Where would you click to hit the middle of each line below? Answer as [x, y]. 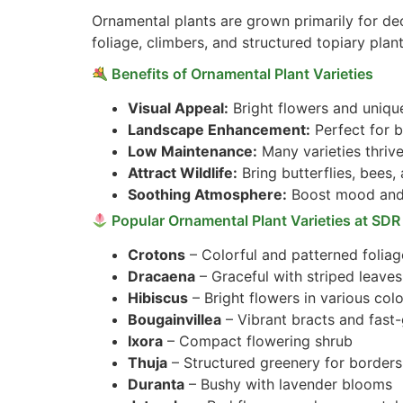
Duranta [156, 385]
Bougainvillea [175, 320]
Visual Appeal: [178, 108]
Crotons [157, 255]
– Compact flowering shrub [258, 341]
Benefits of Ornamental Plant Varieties [241, 74]
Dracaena [161, 277]
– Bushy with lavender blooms [288, 385]
